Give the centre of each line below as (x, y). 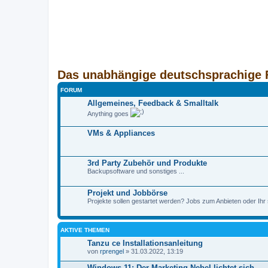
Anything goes (109, 113)
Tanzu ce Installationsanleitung (145, 243)
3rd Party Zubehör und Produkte (147, 163)
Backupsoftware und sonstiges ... (136, 171)
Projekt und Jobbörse (127, 193)
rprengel (112, 251)
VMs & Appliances (121, 133)
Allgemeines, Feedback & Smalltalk (153, 103)
